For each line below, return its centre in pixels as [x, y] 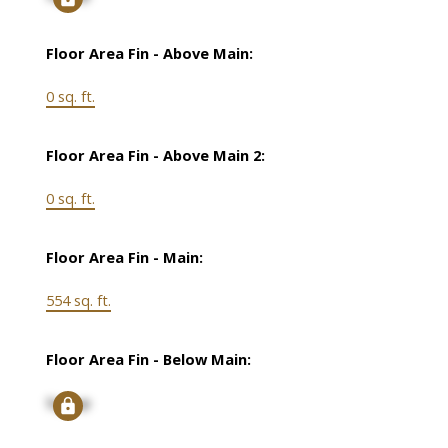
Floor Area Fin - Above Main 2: [155, 155]
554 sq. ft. [78, 300]
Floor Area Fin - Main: [124, 257]
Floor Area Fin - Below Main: [148, 359]
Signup [68, 402]
